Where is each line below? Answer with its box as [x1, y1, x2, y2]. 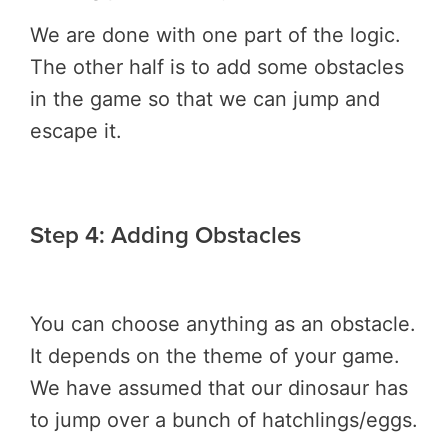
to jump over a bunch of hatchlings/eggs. [30, 408, 418, 433]
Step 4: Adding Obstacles [30, 216, 301, 252]
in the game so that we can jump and [30, 87, 380, 112]
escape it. [30, 119, 122, 144]
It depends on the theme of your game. [30, 344, 400, 369]
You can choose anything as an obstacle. [30, 312, 416, 337]
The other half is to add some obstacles [30, 55, 404, 80]
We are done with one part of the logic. [30, 23, 401, 48]
